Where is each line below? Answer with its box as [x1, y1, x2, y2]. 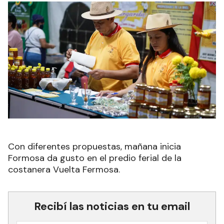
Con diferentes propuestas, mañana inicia [8, 140, 181, 152]
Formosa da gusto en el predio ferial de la [8, 151, 181, 164]
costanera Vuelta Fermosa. [8, 163, 120, 175]
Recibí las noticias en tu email [34, 198, 190, 213]
